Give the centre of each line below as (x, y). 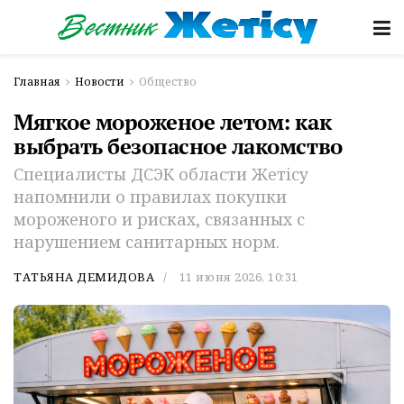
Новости (100, 82)
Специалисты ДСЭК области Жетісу (161, 174)
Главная (37, 82)
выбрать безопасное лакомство (178, 146)
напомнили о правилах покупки (150, 196)
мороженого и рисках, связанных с (159, 219)
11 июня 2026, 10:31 (239, 276)
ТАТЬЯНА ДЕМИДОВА (84, 276)
